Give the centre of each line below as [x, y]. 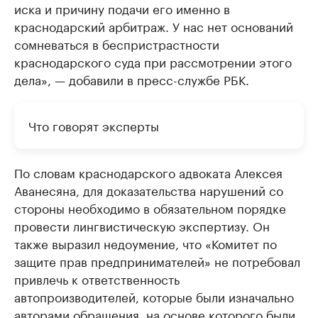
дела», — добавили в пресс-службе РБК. [132, 79]
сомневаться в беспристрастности [117, 43]
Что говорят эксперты [94, 125]
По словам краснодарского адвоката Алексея [148, 172]
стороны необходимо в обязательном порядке [150, 207]
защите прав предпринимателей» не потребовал [157, 261]
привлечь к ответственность [97, 278]
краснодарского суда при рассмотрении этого [153, 61]
